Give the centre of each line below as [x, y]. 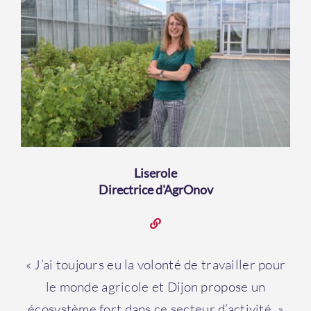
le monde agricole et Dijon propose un [155, 286]
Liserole [155, 173]
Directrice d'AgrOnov [155, 189]
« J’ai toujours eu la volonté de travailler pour [155, 264]
